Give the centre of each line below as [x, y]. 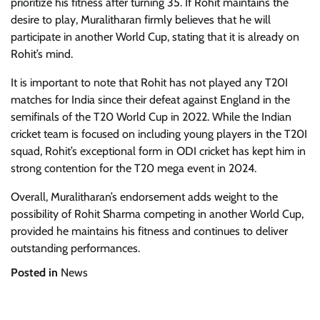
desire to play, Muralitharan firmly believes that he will [141, 20]
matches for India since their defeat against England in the [150, 100]
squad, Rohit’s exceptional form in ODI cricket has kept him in [158, 151]
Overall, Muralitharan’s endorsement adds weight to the [144, 197]
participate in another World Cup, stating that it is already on [155, 37]
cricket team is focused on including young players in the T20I [159, 134]
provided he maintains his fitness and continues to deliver [149, 231]
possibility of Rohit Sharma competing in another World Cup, [157, 214]
